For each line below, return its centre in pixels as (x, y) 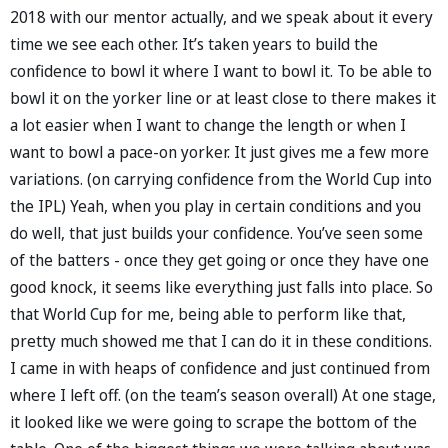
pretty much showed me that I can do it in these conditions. (221, 340)
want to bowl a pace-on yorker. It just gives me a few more (219, 151)
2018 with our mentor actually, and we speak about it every (221, 16)
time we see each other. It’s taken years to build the (194, 43)
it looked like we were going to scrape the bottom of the (213, 421)
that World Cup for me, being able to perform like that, (208, 313)
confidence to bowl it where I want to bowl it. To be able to (221, 70)
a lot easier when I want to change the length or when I (208, 124)
